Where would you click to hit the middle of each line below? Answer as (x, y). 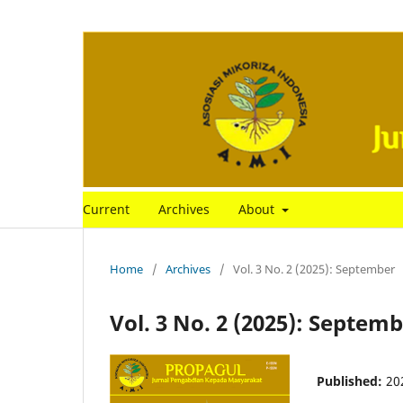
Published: (351, 381)
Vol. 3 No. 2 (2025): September (314, 269)
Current (106, 210)
